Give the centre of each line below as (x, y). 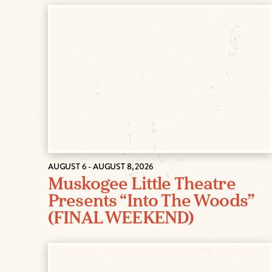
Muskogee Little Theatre (142, 184)
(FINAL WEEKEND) (121, 218)
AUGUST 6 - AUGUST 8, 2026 (101, 166)
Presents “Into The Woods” (151, 201)
